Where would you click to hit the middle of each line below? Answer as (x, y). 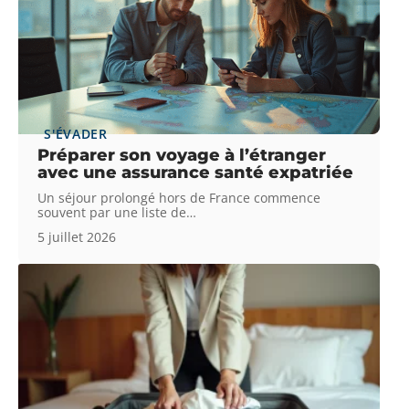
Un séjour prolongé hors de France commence (179, 198)
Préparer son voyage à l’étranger (182, 156)
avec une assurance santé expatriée (196, 173)
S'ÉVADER (76, 134)
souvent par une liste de (112, 213)
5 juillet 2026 (77, 237)
